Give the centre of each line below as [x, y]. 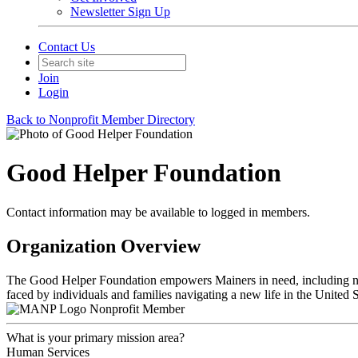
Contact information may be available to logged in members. [158, 212]
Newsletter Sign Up [120, 12]
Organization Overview [103, 246]
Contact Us [67, 47]
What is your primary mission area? [95, 337]
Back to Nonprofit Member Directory [101, 119]
